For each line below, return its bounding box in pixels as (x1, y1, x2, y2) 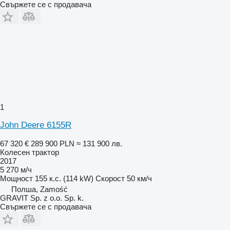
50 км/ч (127, 174, 152, 183)
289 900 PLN (31, 139, 74, 148)
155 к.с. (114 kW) (35, 174, 93, 183)
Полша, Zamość (11, 185, 68, 194)
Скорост (95, 174, 125, 183)
